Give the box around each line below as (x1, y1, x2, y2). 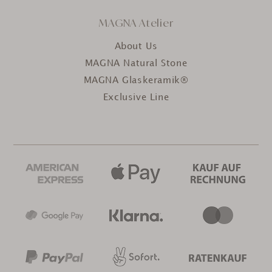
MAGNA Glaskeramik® (83, 76, 189, 86)
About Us (114, 42, 158, 52)
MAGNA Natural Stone (84, 59, 188, 69)
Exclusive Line (103, 93, 169, 103)
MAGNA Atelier (98, 16, 174, 30)
